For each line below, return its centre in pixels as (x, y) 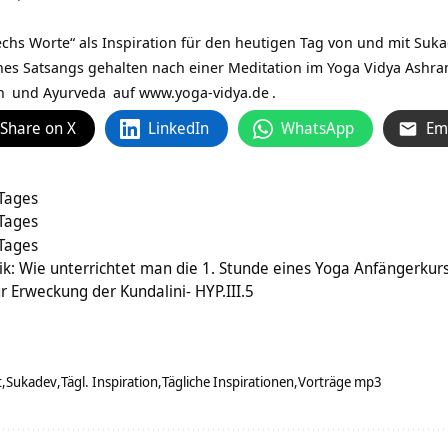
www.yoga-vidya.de (204, 92)
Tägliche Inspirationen (228, 382)
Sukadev (31, 382)
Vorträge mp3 (340, 382)
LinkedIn (178, 128)
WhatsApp (317, 128)
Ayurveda (74, 92)
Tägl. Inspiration (109, 382)
